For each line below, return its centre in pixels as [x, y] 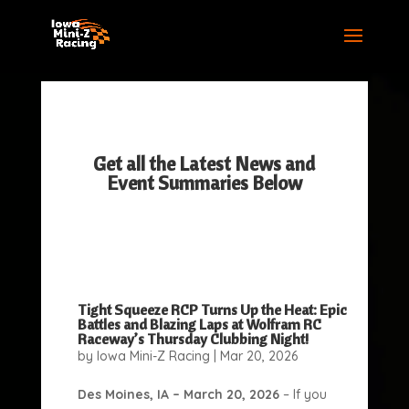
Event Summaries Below [204, 183]
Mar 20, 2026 [258, 356]
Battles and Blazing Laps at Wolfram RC [199, 324]
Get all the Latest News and [204, 163]
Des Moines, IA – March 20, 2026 [178, 394]
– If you [303, 394]
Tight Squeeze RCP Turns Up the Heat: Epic [212, 309]
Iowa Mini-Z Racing [153, 356]
